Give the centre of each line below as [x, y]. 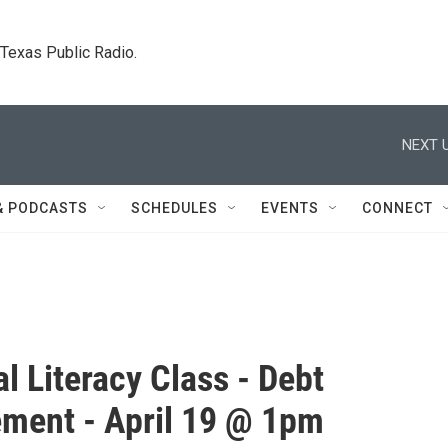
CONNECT [397, 208]
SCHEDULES [174, 208]
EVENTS [290, 208]
